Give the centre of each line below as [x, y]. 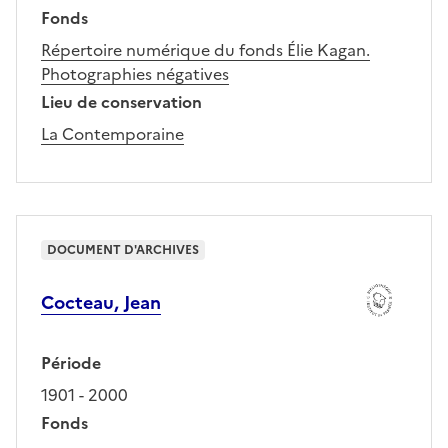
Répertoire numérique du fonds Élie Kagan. [205, 49]
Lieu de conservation [121, 101]
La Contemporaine [112, 133]
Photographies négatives [135, 73]
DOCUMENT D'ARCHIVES [123, 249]
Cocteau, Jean [101, 303]
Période [71, 363]
